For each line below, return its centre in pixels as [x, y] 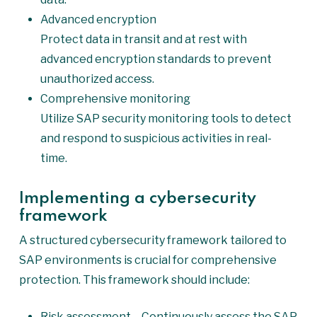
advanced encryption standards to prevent [156, 59]
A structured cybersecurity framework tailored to [152, 240]
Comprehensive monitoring [115, 99]
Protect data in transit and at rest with [143, 39]
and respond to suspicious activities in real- [156, 138]
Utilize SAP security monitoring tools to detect [166, 119]
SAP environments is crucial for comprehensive [148, 260]
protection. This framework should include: [134, 280]
